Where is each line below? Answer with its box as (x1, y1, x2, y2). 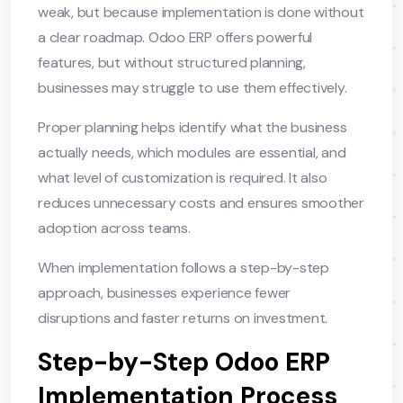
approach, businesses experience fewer (38, 282, 291, 302)
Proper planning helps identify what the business (38, 117, 347, 137)
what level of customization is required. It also (38, 167, 327, 187)
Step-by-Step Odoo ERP (38, 345, 330, 379)
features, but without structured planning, (38, 52, 306, 72)
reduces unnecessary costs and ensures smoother (38, 193, 364, 212)
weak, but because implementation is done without (38, 2, 364, 22)
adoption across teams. (38, 218, 191, 237)
